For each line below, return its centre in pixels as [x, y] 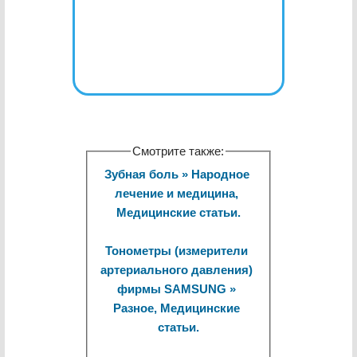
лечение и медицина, [177, 194]
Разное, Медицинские [177, 308]
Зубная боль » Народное [177, 175]
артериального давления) [177, 270]
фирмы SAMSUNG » [177, 289]
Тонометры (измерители [177, 251]
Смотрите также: [178, 151]
